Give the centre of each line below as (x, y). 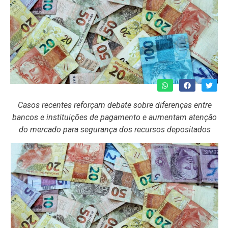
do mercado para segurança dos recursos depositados (115, 129)
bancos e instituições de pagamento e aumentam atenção (115, 117)
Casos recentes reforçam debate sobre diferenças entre (115, 105)
